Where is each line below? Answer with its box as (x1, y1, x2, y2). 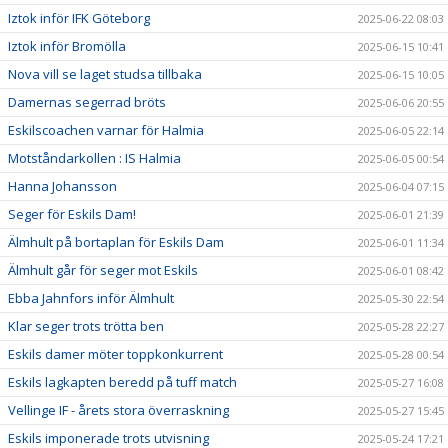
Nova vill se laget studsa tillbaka (8, 64, 202, 83)
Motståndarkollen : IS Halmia (8, 148, 181, 167)
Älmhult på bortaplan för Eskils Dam (8, 232, 224, 251)
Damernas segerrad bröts (8, 92, 166, 111)
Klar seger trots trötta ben (8, 316, 164, 335)
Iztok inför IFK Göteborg (8, 8, 150, 27)
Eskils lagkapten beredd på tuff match (8, 372, 237, 391)
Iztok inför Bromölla (8, 36, 126, 55)
